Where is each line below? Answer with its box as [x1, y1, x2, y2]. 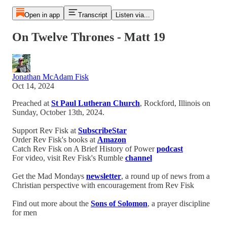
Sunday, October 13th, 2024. [12, 107, 104, 117]
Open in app [24, 11, 60, 19]
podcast [157, 144, 183, 153]
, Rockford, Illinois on [140, 98, 210, 107]
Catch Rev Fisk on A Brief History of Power [12, 144, 157, 153]
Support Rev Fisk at [12, 126, 78, 135]
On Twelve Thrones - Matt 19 [12, 30, 165, 44]
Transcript [78, 11, 107, 19]
